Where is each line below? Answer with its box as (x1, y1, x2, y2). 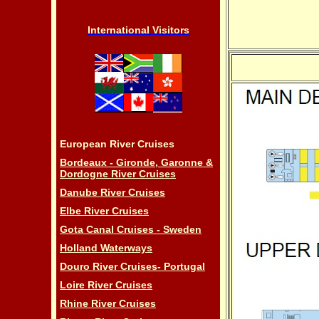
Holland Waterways (60, 242, 152, 253)
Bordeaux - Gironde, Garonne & (60, 157, 213, 168)
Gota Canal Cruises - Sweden (60, 224, 202, 235)
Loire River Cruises (60, 279, 152, 291)
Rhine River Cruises (60, 298, 156, 309)
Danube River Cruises (60, 187, 165, 198)
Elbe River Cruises (60, 205, 149, 216)
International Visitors (87, 24, 189, 36)
